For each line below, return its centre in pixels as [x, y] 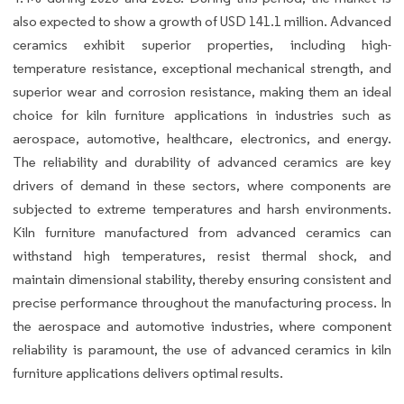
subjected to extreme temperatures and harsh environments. [202, 208]
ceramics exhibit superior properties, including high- [202, 44]
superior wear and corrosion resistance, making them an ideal [202, 91]
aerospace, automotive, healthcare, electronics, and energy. [202, 138]
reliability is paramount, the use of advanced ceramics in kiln [202, 349]
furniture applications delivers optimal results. [149, 372]
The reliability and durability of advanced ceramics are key [202, 161]
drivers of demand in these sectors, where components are [202, 185]
